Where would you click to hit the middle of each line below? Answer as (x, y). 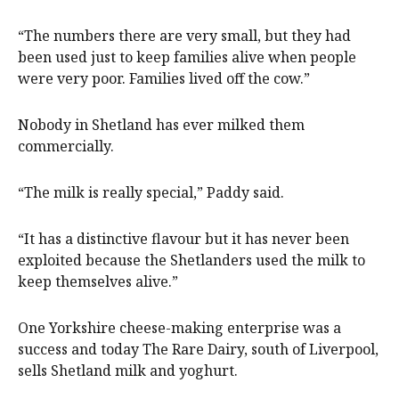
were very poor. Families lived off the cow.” (164, 78)
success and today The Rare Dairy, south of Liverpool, (198, 349)
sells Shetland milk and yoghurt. (128, 370)
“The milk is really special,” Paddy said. (151, 192)
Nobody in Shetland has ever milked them (161, 124)
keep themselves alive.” (98, 281)
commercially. (66, 146)
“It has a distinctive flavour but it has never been (183, 238)
